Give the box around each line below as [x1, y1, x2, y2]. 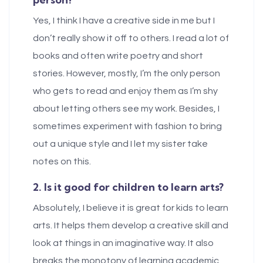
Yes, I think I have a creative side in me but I [33, 15, 215, 25]
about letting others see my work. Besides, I [33, 103, 220, 113]
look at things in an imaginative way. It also [33, 238, 214, 248]
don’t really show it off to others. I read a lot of [33, 33, 229, 43]
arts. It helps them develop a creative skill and [33, 220, 228, 230]
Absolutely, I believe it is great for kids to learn [33, 203, 228, 213]
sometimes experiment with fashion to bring [33, 121, 222, 131]
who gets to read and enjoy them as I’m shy [33, 86, 218, 96]
